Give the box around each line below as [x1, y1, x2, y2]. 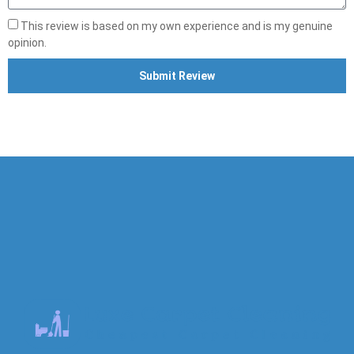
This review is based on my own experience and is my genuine [21, 20, 333, 33]
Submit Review [139, 70, 215, 83]
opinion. [8, 36, 47, 50]
